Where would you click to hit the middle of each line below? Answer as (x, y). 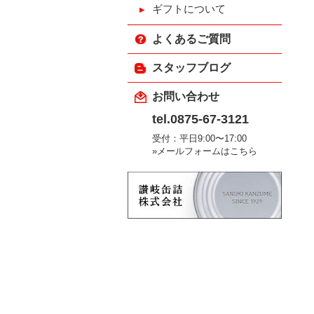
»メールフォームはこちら (205, 151)
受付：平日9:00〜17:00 (199, 138)
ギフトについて (189, 9)
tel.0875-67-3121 (200, 119)
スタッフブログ (191, 68)
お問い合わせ (186, 96)
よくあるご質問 (191, 39)
